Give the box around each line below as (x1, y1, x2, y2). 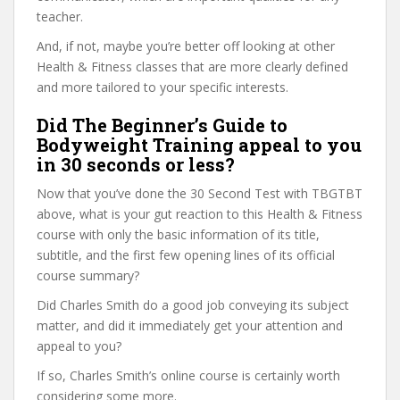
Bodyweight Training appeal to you (37, 133, 362, 156)
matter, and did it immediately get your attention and (37, 317, 343, 334)
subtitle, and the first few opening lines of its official (37, 246, 335, 263)
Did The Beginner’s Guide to (37, 113, 287, 137)
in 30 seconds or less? (37, 153, 235, 176)
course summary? (37, 267, 139, 284)
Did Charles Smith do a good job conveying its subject (37, 296, 349, 313)
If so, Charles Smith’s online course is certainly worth (37, 367, 340, 384)
